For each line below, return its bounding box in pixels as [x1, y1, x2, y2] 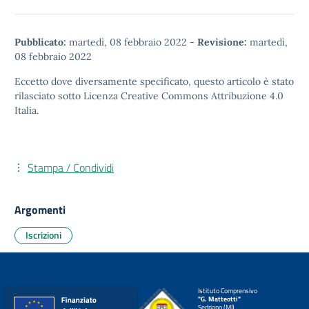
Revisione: [197, 36, 247, 48]
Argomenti [14, 201, 66, 218]
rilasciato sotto [14, 90, 83, 102]
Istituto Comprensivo [197, 286, 257, 296]
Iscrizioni [26, 228, 61, 242]
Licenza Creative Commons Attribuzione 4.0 [83, 90, 283, 102]
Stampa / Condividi [28, 159, 114, 176]
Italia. [14, 104, 39, 117]
